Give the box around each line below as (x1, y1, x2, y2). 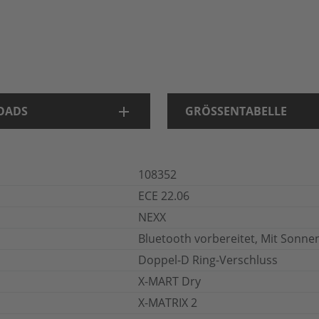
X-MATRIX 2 (138, 295, 197, 310)
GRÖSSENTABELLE (184, 103, 287, 119)
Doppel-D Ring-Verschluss (138, 252, 278, 268)
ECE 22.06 (138, 188, 189, 204)
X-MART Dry (138, 273, 201, 289)
